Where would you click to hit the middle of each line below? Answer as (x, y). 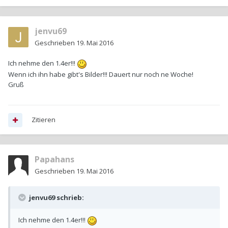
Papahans (54, 160)
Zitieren (44, 120)
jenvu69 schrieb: (56, 198)
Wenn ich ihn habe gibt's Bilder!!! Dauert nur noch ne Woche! (101, 74)
